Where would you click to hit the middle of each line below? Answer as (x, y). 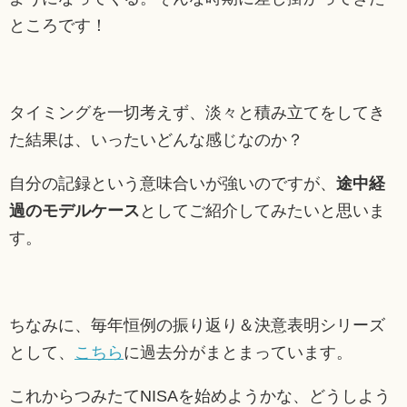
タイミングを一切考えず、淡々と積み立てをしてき (197, 112)
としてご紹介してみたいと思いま (263, 210)
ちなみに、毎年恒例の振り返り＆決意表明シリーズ (197, 325)
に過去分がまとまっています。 (238, 352)
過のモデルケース (74, 210)
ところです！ (58, 25)
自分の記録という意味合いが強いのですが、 (173, 183)
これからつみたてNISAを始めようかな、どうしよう (200, 396)
